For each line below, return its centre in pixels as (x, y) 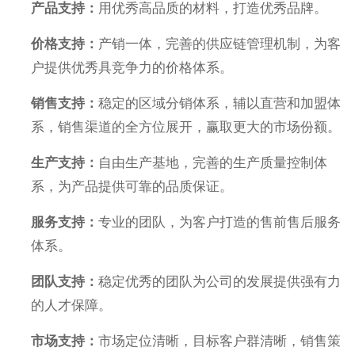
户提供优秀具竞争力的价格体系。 (132, 67)
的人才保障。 (72, 305)
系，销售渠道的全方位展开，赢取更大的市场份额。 (186, 127)
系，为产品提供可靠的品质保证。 (132, 186)
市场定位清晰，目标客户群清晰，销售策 (220, 341)
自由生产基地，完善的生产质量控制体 (213, 162)
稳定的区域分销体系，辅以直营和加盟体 (220, 103)
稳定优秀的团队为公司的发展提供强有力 (220, 281)
